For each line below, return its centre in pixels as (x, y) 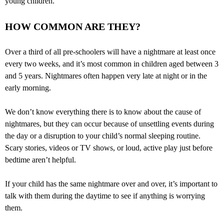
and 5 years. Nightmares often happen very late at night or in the (106, 76)
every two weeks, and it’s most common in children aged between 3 (112, 64)
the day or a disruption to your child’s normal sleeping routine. (103, 136)
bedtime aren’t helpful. (40, 160)
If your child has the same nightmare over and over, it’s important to (111, 184)
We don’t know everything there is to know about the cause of (103, 112)
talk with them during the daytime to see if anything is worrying (105, 196)
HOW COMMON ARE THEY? (73, 27)
